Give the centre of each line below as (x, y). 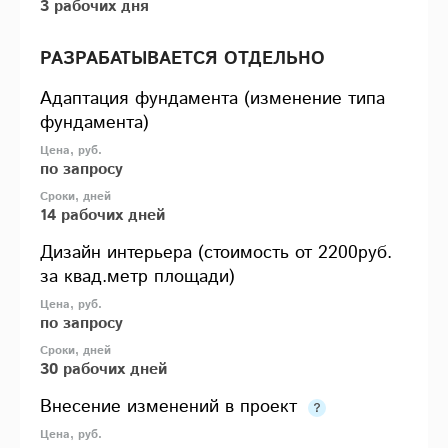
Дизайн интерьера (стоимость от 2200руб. (216, 252)
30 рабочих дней (103, 369)
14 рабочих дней (102, 215)
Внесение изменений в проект (171, 406)
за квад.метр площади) (137, 276)
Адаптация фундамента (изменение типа (212, 98)
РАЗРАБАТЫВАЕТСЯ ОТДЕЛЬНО (182, 58)
